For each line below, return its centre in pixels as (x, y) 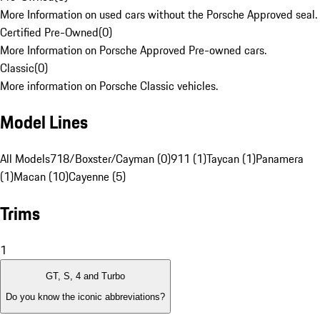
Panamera (280, 159)
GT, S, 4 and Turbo (85, 276)
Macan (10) (41, 177)
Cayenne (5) (97, 177)
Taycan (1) (231, 159)
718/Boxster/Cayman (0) (110, 159)
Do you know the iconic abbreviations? (85, 296)
